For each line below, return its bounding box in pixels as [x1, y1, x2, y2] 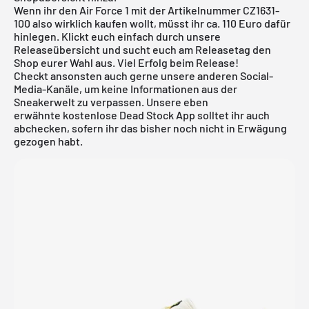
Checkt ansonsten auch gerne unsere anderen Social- [14, 68, 273, 82]
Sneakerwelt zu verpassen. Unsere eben [14, 94, 208, 108]
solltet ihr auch [195, 108, 270, 121]
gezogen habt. [14, 134, 83, 148]
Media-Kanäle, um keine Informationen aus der [14, 81, 237, 95]
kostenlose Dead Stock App [63, 108, 195, 121]
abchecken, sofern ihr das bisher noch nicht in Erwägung [14, 121, 287, 134]
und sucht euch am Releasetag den [100, 42, 271, 56]
